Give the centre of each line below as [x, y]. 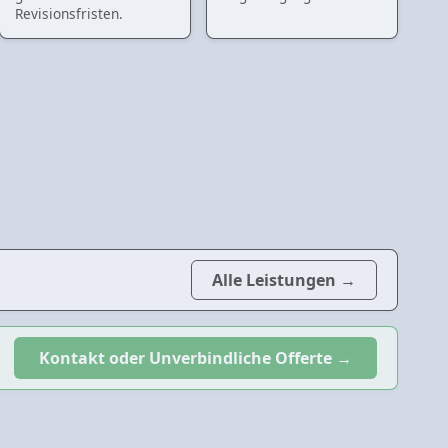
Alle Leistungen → [284, 279]
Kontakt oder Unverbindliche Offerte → [195, 357]
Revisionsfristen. [68, 13]
